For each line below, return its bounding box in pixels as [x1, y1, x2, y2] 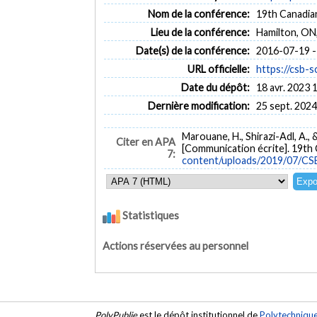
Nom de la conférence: [147, 7, 250, 20]
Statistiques [120, 209, 180, 222]
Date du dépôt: [180, 81, 250, 93]
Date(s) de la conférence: [135, 44, 250, 57]
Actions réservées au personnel [103, 239, 249, 252]
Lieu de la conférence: [150, 25, 250, 38]
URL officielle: [187, 62, 250, 75]
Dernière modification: [147, 99, 250, 112]
